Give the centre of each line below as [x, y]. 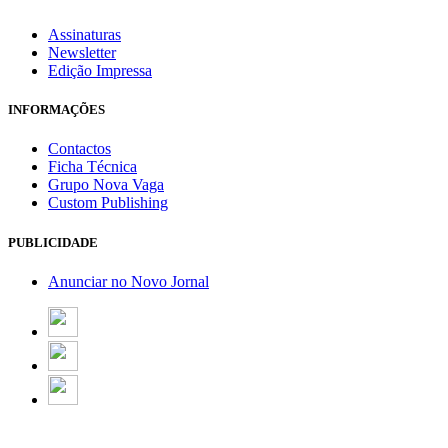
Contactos [79, 149]
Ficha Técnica [92, 167]
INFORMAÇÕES [56, 110]
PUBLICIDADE [53, 242]
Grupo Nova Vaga [106, 185]
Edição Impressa [100, 71]
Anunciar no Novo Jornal [128, 281]
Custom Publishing [108, 203]
